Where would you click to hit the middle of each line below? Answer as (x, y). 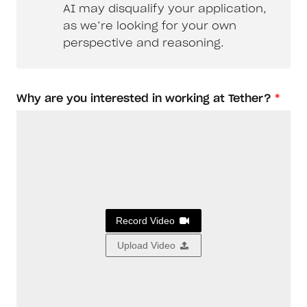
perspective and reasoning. (144, 44)
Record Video (147, 221)
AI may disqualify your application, (165, 9)
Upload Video (147, 246)
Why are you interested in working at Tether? (144, 99)
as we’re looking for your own (150, 26)
